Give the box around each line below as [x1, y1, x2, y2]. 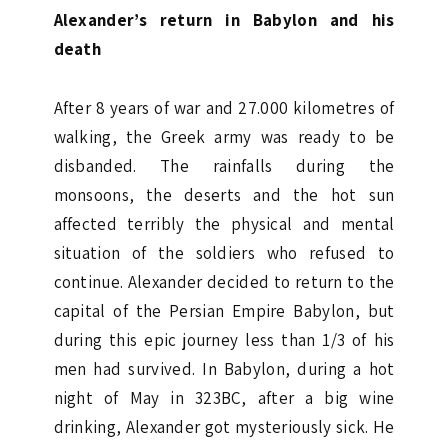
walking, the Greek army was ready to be [53, 125, 395, 148]
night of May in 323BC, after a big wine [53, 386, 395, 409]
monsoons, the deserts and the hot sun [53, 183, 395, 206]
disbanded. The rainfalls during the [53, 154, 395, 177]
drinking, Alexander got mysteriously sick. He [53, 415, 395, 438]
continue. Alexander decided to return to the [53, 270, 395, 293]
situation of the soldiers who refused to [53, 241, 395, 264]
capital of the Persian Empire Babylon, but [53, 299, 395, 322]
